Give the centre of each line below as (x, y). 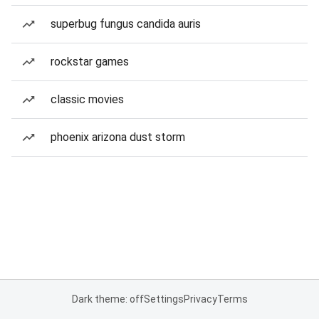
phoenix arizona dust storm (118, 137)
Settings (163, 299)
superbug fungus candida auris (126, 24)
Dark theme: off (108, 299)
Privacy (200, 299)
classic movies (87, 99)
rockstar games (90, 62)
